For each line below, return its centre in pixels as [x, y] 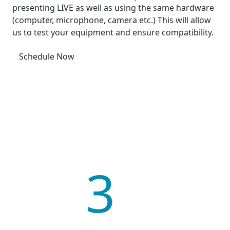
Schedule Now [47, 56]
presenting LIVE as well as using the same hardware [113, 8]
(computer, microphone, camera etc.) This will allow [112, 20]
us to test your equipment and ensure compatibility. [113, 32]
